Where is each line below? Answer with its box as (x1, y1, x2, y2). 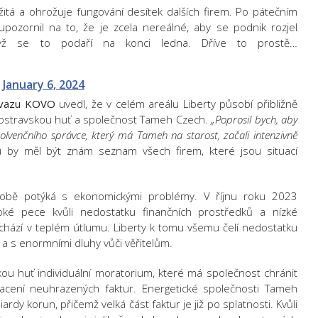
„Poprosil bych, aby (211, 112, 298, 126)
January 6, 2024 (3, 77, 84, 92)
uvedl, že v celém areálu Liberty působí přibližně (55, 97, 298, 111)
